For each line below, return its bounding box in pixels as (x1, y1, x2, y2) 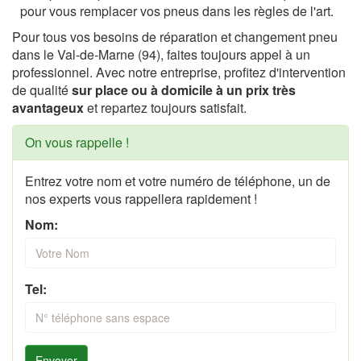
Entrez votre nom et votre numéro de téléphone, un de (25, 171, 330, 190)
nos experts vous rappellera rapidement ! (25, 189, 257, 208)
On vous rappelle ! (25, 132, 129, 151)
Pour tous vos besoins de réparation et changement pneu (12, 27, 338, 46)
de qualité (12, 80, 68, 99)
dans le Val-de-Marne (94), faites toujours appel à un (12, 44, 310, 64)
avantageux (12, 98, 84, 117)
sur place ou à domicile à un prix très (68, 80, 296, 99)
